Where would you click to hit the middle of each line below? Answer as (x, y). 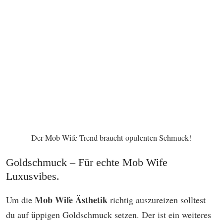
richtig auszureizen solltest (157, 200)
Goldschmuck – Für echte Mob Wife (87, 163)
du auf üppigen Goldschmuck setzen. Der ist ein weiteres (109, 215)
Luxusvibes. (33, 176)
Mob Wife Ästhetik (71, 200)
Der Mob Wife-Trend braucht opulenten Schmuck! (111, 138)
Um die (20, 200)
